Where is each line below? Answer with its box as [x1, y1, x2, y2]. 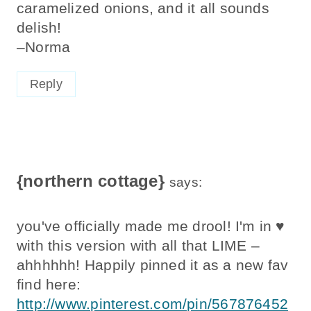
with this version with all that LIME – [17, 237, 260, 253]
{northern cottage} [17, 172, 165, 191]
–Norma [17, 38, 71, 55]
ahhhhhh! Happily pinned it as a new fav [17, 256, 289, 273]
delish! [17, 19, 62, 35]
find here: [17, 276, 81, 292]
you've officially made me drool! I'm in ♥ [17, 217, 285, 234]
